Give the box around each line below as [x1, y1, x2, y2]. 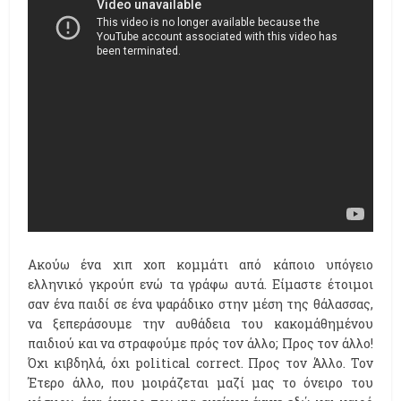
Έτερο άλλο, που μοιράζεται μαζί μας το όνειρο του [28, 374, 373, 392]
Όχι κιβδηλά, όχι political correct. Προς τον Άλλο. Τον [28, 354, 373, 372]
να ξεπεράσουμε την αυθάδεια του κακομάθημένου [28, 315, 373, 333]
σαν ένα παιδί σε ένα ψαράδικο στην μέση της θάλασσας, [28, 295, 373, 313]
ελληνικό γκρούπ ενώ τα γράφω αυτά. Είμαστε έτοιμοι [28, 276, 373, 294]
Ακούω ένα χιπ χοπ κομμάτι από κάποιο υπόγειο [28, 256, 373, 274]
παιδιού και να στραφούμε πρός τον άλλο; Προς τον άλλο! [28, 335, 373, 353]
